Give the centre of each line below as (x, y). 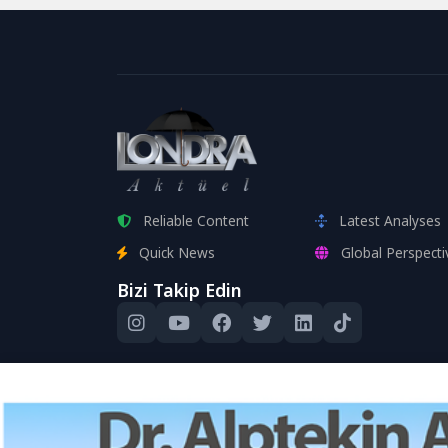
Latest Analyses (390, 220)
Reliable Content (196, 220)
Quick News (177, 252)
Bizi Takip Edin (179, 289)
